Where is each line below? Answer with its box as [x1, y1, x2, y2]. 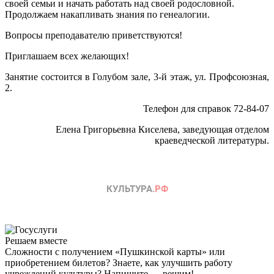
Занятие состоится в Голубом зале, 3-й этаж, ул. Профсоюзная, [5, 71, 269, 82]
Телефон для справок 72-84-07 [143, 103, 269, 114]
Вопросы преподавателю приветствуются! [5, 29, 182, 40]
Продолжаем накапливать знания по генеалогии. [5, 9, 210, 20]
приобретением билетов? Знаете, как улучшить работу [5, 257, 232, 268]
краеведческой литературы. [155, 135, 269, 146]
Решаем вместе [5, 235, 67, 246]
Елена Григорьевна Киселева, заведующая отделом [56, 124, 269, 135]
